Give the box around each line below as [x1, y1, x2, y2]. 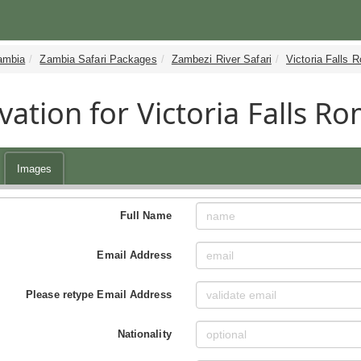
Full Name [119, 209, 172, 222]
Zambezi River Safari [171, 53, 272, 65]
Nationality [117, 327, 172, 340]
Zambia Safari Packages [39, 53, 157, 65]
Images [16, 163, 52, 175]
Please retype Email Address [26, 288, 172, 301]
